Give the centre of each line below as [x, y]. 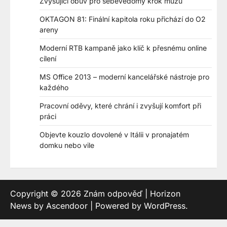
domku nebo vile [67, 145]
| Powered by [116, 206]
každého [54, 88]
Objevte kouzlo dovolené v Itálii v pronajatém [114, 135]
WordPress [165, 206]
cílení [48, 59]
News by [28, 206]
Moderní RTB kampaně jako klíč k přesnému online [123, 48]
